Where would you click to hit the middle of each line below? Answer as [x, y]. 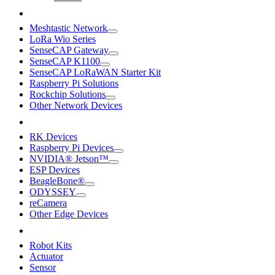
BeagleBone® [57, 181]
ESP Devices [55, 170]
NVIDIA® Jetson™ [69, 159]
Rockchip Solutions [68, 95]
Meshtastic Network [68, 28]
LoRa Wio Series [63, 39]
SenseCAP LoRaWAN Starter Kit [95, 72]
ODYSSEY [53, 192]
